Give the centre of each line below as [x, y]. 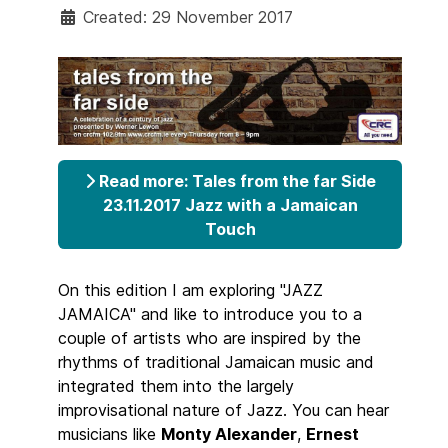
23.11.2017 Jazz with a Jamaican [230, 204]
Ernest [332, 433]
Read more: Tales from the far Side [235, 180]
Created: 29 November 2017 [188, 16]
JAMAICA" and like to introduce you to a [210, 313]
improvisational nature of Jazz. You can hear [223, 409]
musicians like [109, 433]
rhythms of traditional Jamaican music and [216, 361]
